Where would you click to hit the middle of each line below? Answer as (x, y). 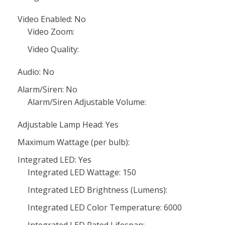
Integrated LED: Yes (54, 160)
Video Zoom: (51, 32)
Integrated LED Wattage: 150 (82, 172)
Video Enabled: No (52, 19)
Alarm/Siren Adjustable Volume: (87, 102)
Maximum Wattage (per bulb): (74, 142)
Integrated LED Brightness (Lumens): (97, 190)
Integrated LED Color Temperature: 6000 (105, 207)
